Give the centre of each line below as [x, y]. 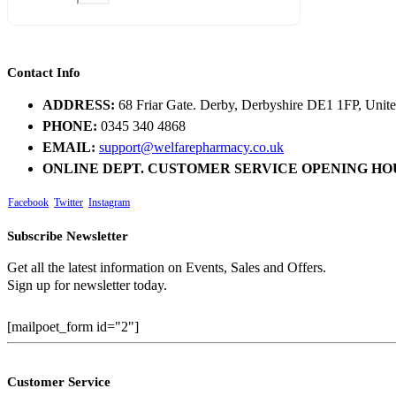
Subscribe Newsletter [68, 236]
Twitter [69, 203]
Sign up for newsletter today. [87, 286]
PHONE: [70, 126]
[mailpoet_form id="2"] [73, 327]
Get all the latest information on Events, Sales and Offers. [167, 268]
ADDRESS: [79, 105]
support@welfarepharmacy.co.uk [191, 148]
